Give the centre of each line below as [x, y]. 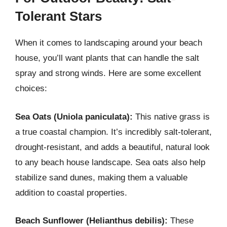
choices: [31, 88]
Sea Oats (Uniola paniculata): [74, 117]
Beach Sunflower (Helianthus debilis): [91, 221]
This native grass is [171, 117]
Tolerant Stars [59, 16]
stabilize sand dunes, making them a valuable [101, 177]
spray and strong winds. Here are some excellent [108, 73]
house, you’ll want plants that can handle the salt [107, 58]
